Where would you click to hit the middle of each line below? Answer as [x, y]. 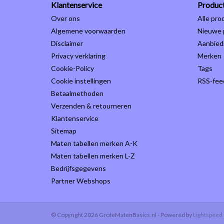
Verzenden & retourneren [91, 106]
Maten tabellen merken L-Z [93, 156]
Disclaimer [67, 43]
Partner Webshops [81, 181]
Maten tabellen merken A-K [94, 143]
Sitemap [64, 131]
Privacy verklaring [78, 56]
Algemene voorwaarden [88, 31]
